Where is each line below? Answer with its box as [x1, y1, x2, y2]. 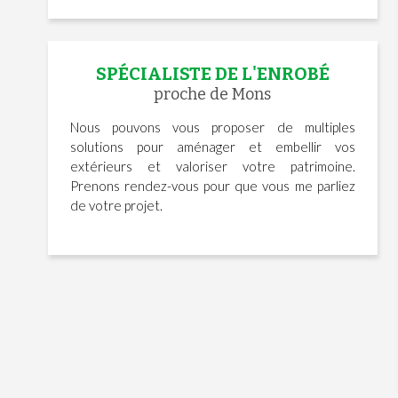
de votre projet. [69, 197, 163, 214]
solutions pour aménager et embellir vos [69, 139, 355, 155]
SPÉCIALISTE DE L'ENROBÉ [95, 63, 330, 85]
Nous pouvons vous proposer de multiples [69, 119, 355, 136]
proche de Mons [154, 84, 272, 105]
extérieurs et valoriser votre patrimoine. [69, 158, 355, 175]
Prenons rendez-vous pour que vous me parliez [69, 178, 355, 195]
